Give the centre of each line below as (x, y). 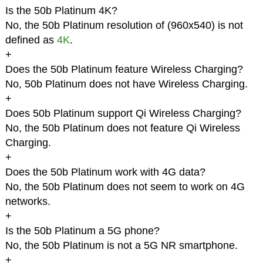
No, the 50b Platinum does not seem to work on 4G (125, 187)
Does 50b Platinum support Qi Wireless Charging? (123, 114)
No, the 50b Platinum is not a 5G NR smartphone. (121, 246)
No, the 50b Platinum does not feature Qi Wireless (122, 128)
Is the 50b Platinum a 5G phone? (82, 231)
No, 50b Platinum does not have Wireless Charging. (126, 84)
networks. (28, 202)
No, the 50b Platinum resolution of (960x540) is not (124, 26)
